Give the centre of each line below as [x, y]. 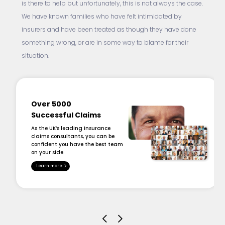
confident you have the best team [77, 145]
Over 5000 [51, 105]
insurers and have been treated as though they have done [109, 30]
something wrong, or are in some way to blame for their [105, 43]
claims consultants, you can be [73, 137]
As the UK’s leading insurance [71, 129]
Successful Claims [66, 116]
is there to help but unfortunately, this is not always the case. [112, 4]
